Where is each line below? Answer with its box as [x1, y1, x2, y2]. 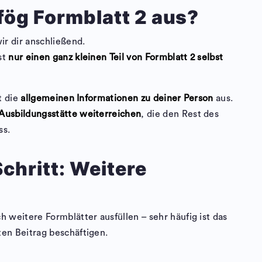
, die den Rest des [141, 109, 219, 119]
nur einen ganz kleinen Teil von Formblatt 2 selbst [8, 53, 223, 63]
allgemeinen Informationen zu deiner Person [20, 94, 213, 104]
